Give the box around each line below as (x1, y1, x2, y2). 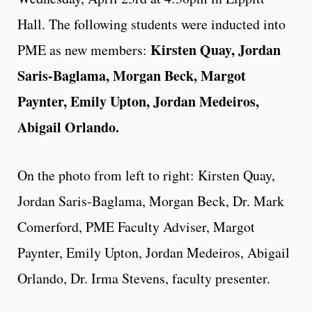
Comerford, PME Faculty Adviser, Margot (17, 217, 255, 236)
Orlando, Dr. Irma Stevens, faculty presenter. (17, 268, 270, 288)
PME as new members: (17, 40, 150, 59)
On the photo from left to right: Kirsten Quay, (17, 165, 275, 185)
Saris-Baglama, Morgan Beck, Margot (17, 65, 246, 86)
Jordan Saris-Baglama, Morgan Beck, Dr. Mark (17, 191, 284, 210)
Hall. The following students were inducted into (17, 14, 286, 33)
